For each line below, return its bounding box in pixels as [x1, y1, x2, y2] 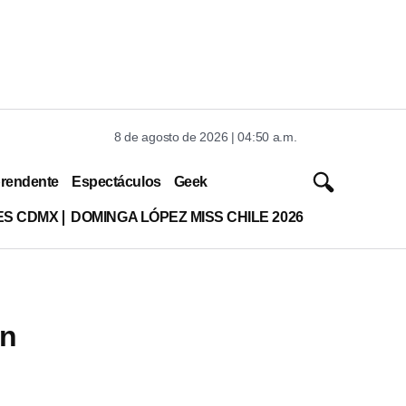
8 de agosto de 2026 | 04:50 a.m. [114, 130, 297, 144]
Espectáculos [72, 173, 161, 189]
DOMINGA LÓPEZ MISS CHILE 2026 [71, 208, 304, 225]
